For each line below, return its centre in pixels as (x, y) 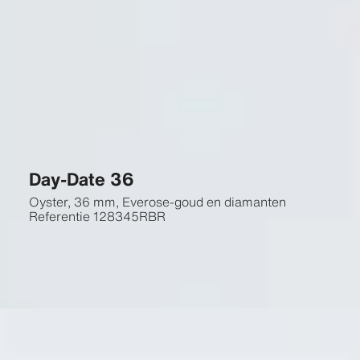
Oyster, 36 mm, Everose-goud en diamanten (157, 202)
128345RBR (129, 216)
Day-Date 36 (81, 179)
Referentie (59, 216)
